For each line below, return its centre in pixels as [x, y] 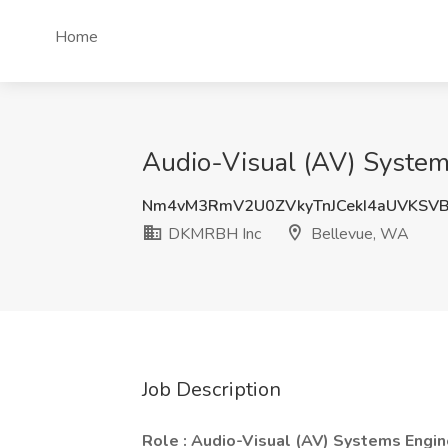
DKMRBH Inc [212, 234]
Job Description [211, 389]
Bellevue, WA [358, 234]
